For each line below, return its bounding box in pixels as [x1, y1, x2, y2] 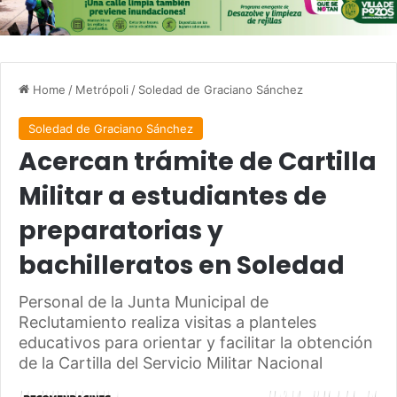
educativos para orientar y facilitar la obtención [19, 333, 373, 353]
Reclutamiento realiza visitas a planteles [19, 313, 316, 332]
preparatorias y [19, 214, 223, 249]
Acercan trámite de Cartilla [19, 144, 377, 180]
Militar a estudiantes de [19, 179, 327, 214]
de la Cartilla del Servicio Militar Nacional [19, 354, 323, 373]
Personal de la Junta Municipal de [19, 292, 269, 312]
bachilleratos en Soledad [19, 248, 345, 284]
